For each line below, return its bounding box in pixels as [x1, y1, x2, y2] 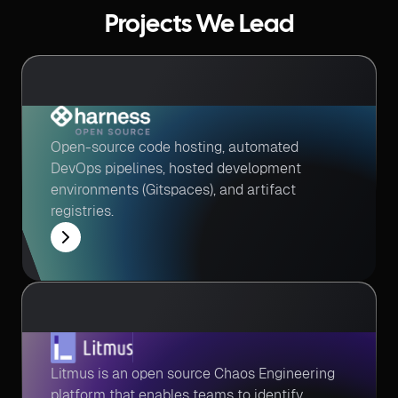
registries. [51, 203, 114, 219]
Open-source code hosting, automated [51, 139, 298, 155]
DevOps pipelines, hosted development [51, 160, 301, 177]
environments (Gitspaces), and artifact [51, 181, 296, 198]
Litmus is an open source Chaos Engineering [51, 365, 335, 382]
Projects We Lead [104, 14, 294, 37]
